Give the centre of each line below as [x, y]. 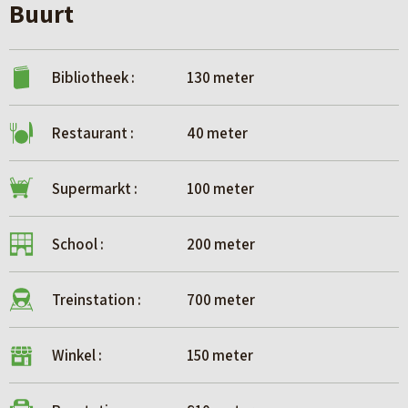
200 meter [219, 245]
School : [78, 245]
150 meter [219, 356]
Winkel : [77, 356]
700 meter [219, 300]
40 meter [216, 133]
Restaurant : [93, 133]
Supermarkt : [95, 189]
